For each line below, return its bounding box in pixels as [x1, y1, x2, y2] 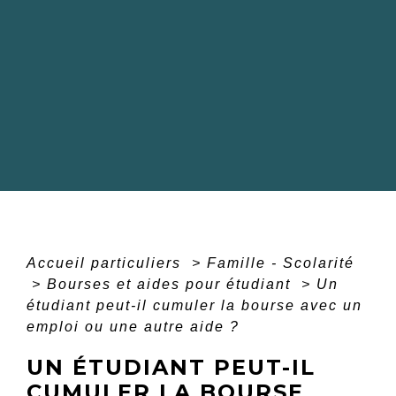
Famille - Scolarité [207, 255, 354, 270]
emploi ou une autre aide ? [27, 318, 240, 334]
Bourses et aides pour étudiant [47, 276, 296, 292]
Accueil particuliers [27, 255, 187, 270]
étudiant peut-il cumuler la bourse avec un [27, 297, 362, 313]
